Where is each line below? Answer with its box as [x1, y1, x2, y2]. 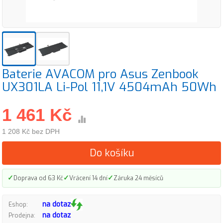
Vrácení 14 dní [69, 174, 108, 182]
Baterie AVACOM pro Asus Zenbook [2, 66, 199, 82]
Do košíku [89, 146, 134, 160]
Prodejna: [8, 211, 35, 220]
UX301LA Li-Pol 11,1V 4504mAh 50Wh [2, 79, 217, 95]
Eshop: [8, 200, 28, 209]
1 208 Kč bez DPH [2, 127, 60, 135]
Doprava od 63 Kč [13, 174, 63, 182]
